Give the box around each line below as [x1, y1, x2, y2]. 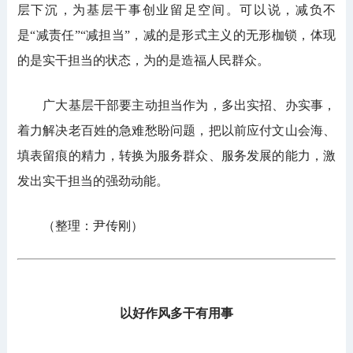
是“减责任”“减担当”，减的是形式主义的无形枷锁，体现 [17, 28, 336, 43]
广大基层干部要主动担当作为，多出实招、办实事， [17, 98, 336, 113]
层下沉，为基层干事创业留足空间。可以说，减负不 [17, 3, 336, 17]
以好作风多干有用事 [120, 307, 233, 321]
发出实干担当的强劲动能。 [17, 174, 169, 188]
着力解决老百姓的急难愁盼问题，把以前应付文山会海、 [17, 124, 336, 138]
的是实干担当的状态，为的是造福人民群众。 [17, 54, 269, 68]
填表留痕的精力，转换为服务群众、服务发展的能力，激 [17, 149, 336, 163]
